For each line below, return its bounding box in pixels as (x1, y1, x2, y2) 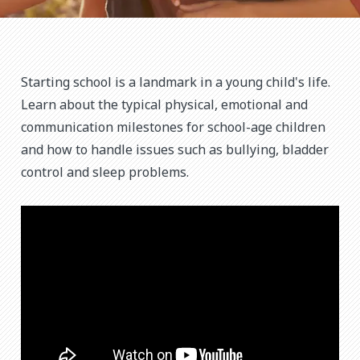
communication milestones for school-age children (21, 118, 325, 136)
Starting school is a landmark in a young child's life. (21, 73, 330, 91)
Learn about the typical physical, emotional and (21, 96, 308, 113)
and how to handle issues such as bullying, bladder (21, 141, 329, 158)
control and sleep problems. (21, 163, 189, 181)
